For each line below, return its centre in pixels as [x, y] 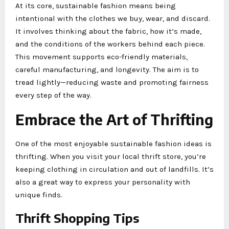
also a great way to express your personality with [103, 182]
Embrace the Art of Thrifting [114, 119]
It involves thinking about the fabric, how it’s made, [108, 31]
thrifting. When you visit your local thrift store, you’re [111, 156]
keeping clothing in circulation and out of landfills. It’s [114, 169]
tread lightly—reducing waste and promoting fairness [112, 82]
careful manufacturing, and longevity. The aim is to [107, 69]
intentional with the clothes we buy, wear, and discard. [113, 18]
